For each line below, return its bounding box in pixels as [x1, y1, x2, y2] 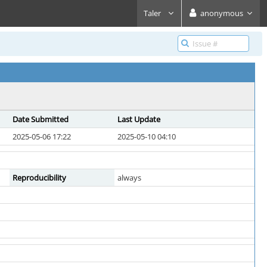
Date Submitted [13, 114, 69, 125]
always [117, 172, 141, 183]
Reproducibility [13, 172, 66, 183]
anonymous [200, 8, 243, 18]
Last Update [117, 114, 160, 125]
